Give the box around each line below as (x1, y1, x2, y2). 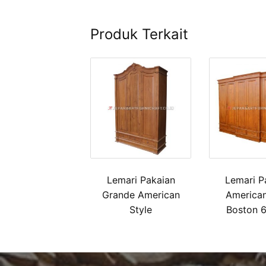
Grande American (102, 189, 180, 201)
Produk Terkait (90, 26, 188, 43)
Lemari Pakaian (106, 174, 175, 186)
